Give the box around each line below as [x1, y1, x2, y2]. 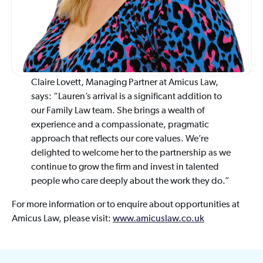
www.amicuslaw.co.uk [112, 214, 204, 224]
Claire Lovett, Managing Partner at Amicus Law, [31, 78, 218, 88]
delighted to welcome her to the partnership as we [31, 149, 231, 159]
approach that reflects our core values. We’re [31, 134, 208, 144]
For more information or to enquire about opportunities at [11, 200, 240, 210]
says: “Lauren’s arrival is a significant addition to [31, 92, 222, 102]
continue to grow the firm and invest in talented [31, 163, 219, 173]
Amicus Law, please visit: [11, 214, 113, 224]
